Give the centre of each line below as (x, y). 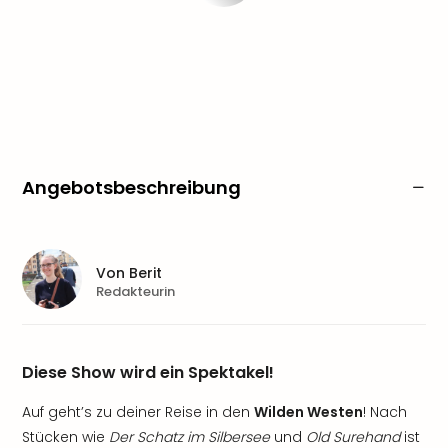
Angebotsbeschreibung (131, 187)
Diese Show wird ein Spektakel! (148, 372)
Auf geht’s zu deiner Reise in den (138, 412)
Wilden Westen (308, 412)
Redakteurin (135, 291)
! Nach (385, 412)
